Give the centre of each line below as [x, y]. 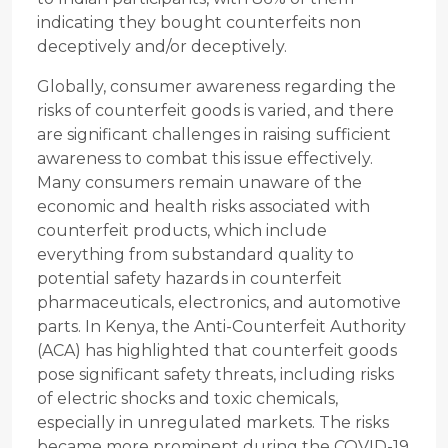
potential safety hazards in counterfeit [189, 279]
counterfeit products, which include [182, 231]
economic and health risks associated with [203, 207]
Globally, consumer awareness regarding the [216, 87]
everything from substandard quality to [195, 255]
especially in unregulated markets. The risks [213, 423]
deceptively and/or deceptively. [162, 47]
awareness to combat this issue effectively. [205, 159]
